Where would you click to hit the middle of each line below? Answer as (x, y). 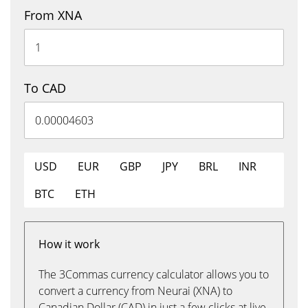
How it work (69, 244)
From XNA (53, 15)
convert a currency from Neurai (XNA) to (135, 291)
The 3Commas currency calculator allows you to (154, 274)
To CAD (45, 88)
